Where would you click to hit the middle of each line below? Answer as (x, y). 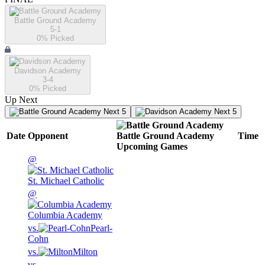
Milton (85, 252)
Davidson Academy (48, 71)
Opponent (48, 136)
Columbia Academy (65, 215)
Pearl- (101, 228)
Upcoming (137, 147)
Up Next (21, 100)
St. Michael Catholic (66, 181)
